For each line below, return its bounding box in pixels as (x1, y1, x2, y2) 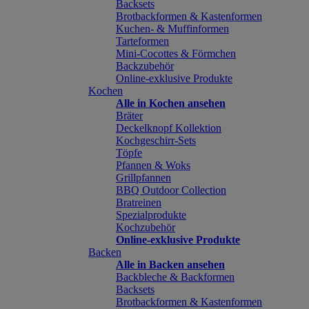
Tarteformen (116, 35, 169, 47)
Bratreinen (116, 197, 161, 208)
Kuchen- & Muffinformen (116, 23, 229, 34)
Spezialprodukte (116, 209, 186, 221)
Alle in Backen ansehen (116, 259, 225, 270)
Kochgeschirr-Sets (116, 134, 196, 146)
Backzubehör (116, 60, 174, 72)
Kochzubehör (116, 221, 175, 233)
